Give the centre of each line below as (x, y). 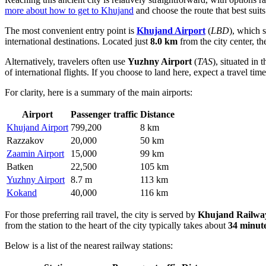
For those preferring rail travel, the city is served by (101, 215)
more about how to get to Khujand (69, 11)
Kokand (22, 193)
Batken (20, 167)
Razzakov (25, 141)
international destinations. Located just (77, 42)
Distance (157, 115)
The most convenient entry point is (71, 31)
